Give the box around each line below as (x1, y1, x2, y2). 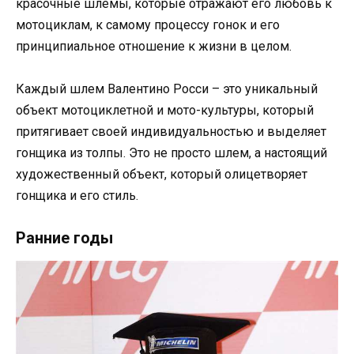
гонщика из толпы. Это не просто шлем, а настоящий (16, 145, 327, 160)
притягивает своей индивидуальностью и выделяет (16, 123, 326, 139)
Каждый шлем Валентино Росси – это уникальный (16, 81, 318, 96)
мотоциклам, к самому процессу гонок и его (16, 17, 280, 32)
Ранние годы (16, 228, 113, 247)
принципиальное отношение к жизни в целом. (16, 38, 292, 54)
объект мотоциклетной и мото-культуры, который (16, 102, 314, 118)
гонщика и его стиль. (16, 187, 138, 203)
